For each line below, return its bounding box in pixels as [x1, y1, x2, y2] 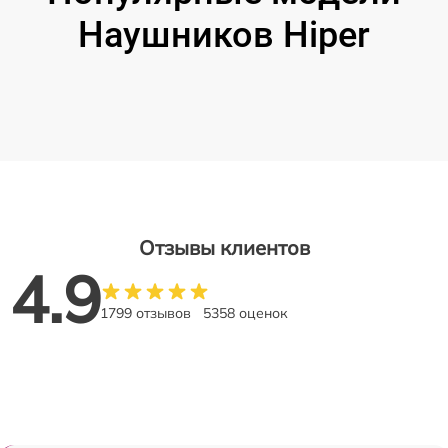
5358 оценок [203, 303, 288, 322]
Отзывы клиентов [138, 234, 310, 260]
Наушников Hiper [78, 13, 370, 56]
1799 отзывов [100, 303, 191, 322]
